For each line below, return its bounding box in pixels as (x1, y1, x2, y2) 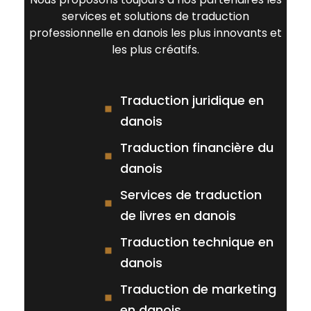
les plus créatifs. (112, 41, 199, 58)
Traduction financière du (119, 138, 274, 156)
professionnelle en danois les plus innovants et (29, 24, 282, 41)
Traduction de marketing (119, 280, 276, 298)
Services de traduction (119, 185, 262, 203)
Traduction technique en (119, 233, 274, 251)
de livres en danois (119, 206, 236, 224)
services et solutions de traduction (62, 8, 249, 24)
